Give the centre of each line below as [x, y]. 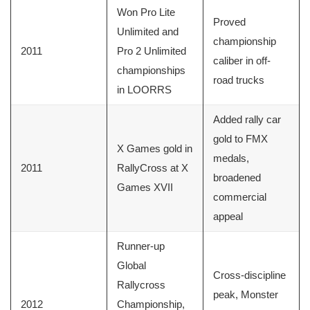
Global [131, 266]
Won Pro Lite [146, 12]
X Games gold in [155, 149]
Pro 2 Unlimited [152, 51]
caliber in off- [242, 61]
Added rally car [247, 120]
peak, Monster [246, 295]
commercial [240, 197]
